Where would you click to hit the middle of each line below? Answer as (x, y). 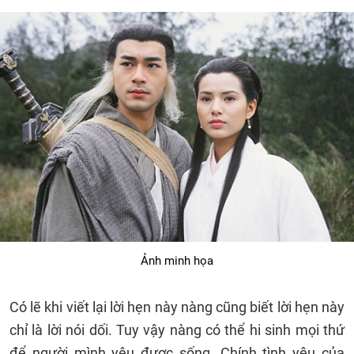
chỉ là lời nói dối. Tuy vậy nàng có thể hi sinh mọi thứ (177, 330)
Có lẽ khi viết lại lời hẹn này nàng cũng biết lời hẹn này (177, 307)
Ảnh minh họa (177, 261)
